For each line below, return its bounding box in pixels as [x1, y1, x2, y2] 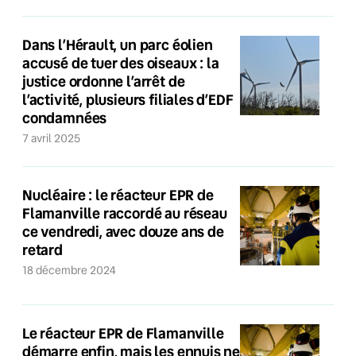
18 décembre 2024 [27, 263, 116, 277]
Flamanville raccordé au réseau [22, 203, 227, 222]
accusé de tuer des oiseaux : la [22, 53, 219, 72]
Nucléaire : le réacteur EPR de [22, 185, 214, 204]
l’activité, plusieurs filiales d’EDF [22, 90, 234, 109]
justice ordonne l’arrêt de [22, 72, 185, 91]
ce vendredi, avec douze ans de [22, 222, 224, 241]
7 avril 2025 [29, 131, 80, 145]
